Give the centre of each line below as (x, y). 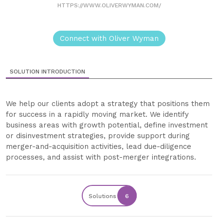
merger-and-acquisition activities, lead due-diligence (99, 147)
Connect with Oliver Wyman (109, 39)
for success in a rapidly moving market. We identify (97, 115)
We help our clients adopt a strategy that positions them (108, 104)
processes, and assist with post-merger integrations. (101, 157)
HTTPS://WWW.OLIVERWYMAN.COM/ (109, 6)
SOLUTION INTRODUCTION (47, 72)
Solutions (102, 196)
